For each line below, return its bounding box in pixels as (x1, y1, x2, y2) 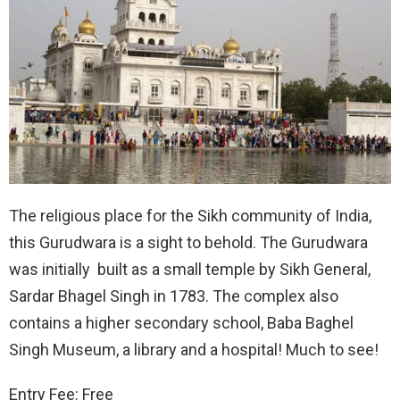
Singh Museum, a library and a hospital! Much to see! (9, 340, 379, 360)
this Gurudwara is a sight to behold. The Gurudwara (9, 233, 368, 253)
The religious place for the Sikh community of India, (9, 206, 371, 226)
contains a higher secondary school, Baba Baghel (9, 313, 354, 333)
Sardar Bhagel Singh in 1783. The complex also (9, 287, 338, 306)
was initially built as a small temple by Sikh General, (9, 260, 371, 279)
